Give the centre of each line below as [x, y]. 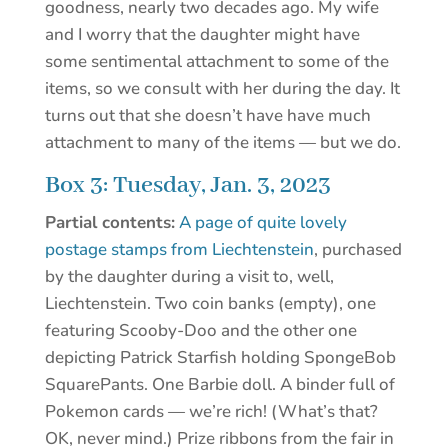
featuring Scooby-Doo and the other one [200, 331]
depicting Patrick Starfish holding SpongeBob [220, 358]
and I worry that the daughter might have [202, 35]
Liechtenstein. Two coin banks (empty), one [210, 304]
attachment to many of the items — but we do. [222, 143]
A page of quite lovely [262, 223]
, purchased [357, 250]
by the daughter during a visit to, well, [189, 277]
